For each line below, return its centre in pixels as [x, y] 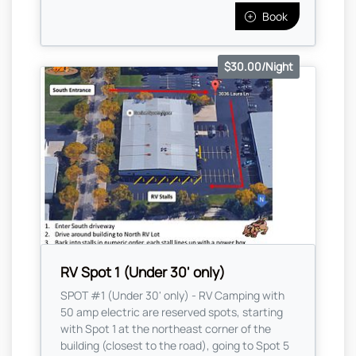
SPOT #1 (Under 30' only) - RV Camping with [172, 295]
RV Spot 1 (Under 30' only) [143, 271]
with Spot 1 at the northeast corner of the [166, 328]
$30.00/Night [259, 67]
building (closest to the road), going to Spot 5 [175, 345]
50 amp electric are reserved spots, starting [172, 311]
